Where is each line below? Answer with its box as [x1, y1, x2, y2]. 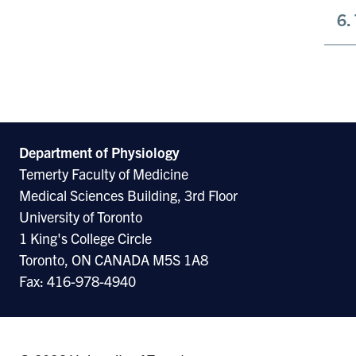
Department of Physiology [19, 142, 180, 161]
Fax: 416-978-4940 [19, 271, 136, 290]
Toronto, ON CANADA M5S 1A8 [19, 250, 208, 269]
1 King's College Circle [19, 228, 152, 247]
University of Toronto [19, 207, 142, 226]
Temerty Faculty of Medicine [19, 164, 188, 183]
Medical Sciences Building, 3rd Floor [19, 185, 238, 204]
